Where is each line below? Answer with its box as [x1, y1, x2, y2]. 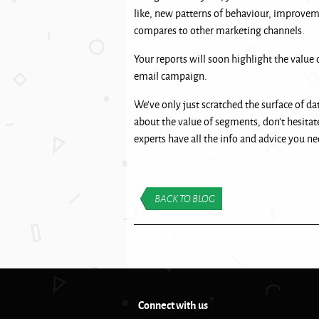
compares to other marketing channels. [134, 23, 307, 38]
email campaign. [134, 68, 209, 83]
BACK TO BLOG [155, 192, 215, 206]
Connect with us [138, 297, 208, 313]
